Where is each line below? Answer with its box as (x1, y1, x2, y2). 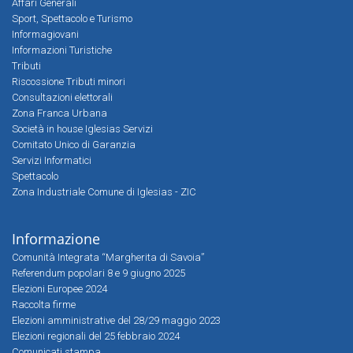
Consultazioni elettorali (12, 91, 113, 103)
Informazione (12, 229, 100, 248)
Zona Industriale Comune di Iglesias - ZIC (12, 186, 196, 198)
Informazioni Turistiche (12, 44, 112, 56)
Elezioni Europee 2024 (12, 283, 107, 295)
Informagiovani (12, 28, 79, 40)
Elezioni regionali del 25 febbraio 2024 (12, 330, 180, 342)
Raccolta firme (12, 299, 76, 310)
